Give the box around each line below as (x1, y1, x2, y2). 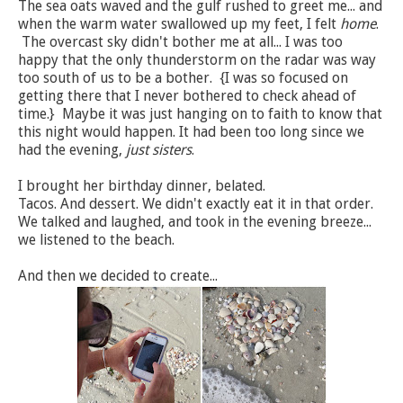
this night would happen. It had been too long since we (18, 123, 364, 141)
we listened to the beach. (18, 231, 175, 249)
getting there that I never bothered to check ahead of (18, 87, 356, 105)
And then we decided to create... (18, 267, 218, 285)
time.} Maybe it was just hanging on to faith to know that (18, 105, 382, 123)
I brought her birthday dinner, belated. (18, 177, 265, 195)
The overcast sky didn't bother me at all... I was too (18, 33, 343, 51)
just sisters (126, 141, 192, 159)
